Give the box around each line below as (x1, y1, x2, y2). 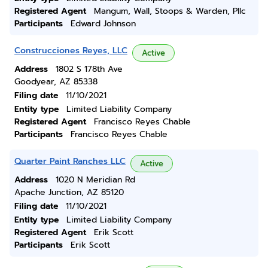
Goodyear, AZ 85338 (14, 75, 98, 88)
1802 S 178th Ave (56, 63, 123, 75)
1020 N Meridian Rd (56, 173, 135, 186)
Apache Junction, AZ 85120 (14, 186, 124, 199)
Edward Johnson (71, 17, 136, 30)
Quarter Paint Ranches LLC (14, 155, 126, 167)
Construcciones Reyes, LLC (14, 44, 127, 57)
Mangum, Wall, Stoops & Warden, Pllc (94, 5, 246, 17)
